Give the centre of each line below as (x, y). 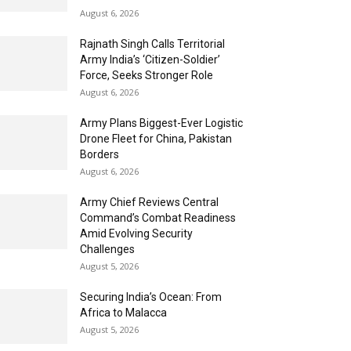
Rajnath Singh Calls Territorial (152, 43)
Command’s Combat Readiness (158, 217)
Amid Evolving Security (136, 233)
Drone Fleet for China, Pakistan (156, 138)
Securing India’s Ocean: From (151, 297)
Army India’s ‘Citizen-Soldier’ (150, 59)
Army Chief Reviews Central (149, 202)
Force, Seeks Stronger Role (147, 75)
